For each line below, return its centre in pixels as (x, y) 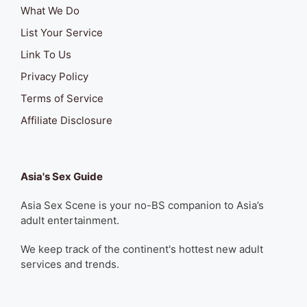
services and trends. (70, 265)
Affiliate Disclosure (66, 121)
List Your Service (62, 33)
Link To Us (46, 55)
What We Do (50, 11)
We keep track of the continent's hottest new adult (142, 249)
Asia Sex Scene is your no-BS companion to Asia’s (142, 206)
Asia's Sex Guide (62, 177)
